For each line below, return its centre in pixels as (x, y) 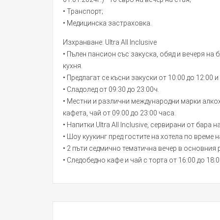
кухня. (73, 66)
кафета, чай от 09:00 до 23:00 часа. (119, 113)
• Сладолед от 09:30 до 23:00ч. (111, 89)
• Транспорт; (83, 11)
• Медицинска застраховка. (107, 23)
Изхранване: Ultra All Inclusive (110, 42)
